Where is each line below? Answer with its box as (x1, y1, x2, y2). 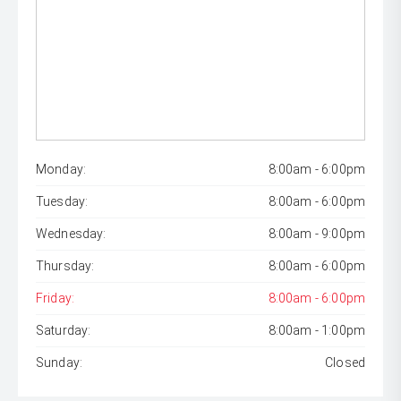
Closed (325, 355, 365, 371)
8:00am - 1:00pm (268, 323, 365, 338)
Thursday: (36, 259, 95, 274)
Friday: (36, 291, 75, 306)
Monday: (36, 162, 87, 177)
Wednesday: (36, 226, 107, 242)
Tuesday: (36, 194, 89, 209)
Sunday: (36, 355, 83, 371)
